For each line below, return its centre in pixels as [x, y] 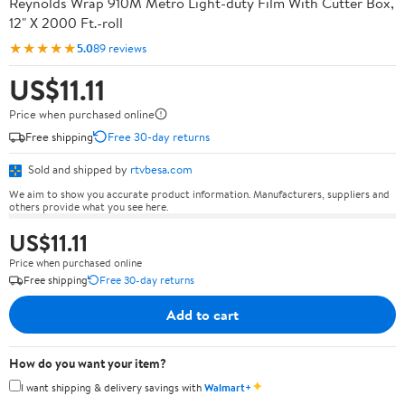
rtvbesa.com [161, 169]
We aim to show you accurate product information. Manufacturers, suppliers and [199, 193]
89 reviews [120, 47]
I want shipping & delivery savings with [113, 387]
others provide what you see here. [89, 206]
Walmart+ [228, 387]
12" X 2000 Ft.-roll [66, 23]
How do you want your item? [88, 363]
